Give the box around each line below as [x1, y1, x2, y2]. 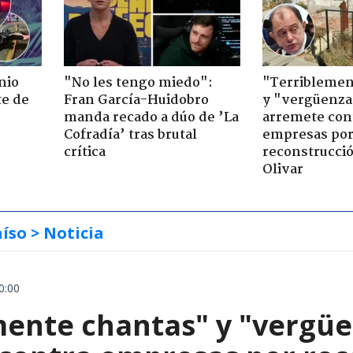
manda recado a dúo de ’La [63, 106, 239, 128]
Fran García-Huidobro [63, 89, 209, 111]
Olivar [262, 158, 303, 180]
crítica [63, 141, 106, 163]
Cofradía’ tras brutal [63, 124, 197, 146]
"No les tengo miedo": [63, 72, 213, 94]
